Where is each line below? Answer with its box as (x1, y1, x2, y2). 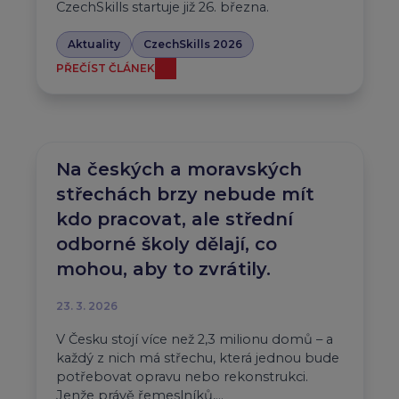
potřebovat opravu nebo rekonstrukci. (55, 369, 308, 386)
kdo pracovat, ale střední (55, 208, 293, 231)
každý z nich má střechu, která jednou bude (55, 350, 339, 367)
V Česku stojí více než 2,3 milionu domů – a (55, 331, 333, 348)
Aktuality (67, 37, 120, 52)
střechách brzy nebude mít (55, 183, 314, 206)
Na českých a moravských (55, 159, 302, 181)
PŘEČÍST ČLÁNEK (55, 61, 155, 76)
